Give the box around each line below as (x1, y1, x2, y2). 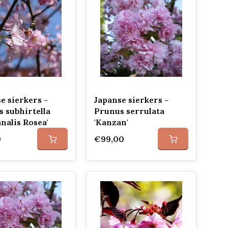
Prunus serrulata (94, 106, 164, 116)
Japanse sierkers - (94, 95, 168, 105)
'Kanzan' (94, 117, 128, 127)
